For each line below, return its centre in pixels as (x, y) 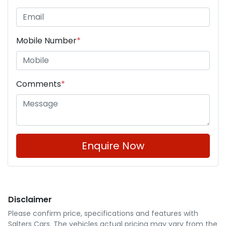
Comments (39, 84)
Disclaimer (30, 199)
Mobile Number (46, 40)
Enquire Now (113, 146)
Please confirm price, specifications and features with (103, 213)
